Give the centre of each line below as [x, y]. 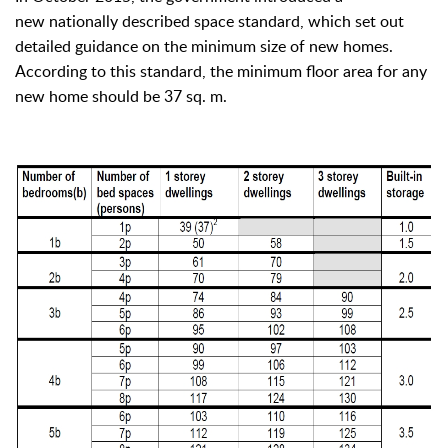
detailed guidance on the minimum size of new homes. [204, 46]
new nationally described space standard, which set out [209, 21]
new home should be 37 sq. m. [121, 96]
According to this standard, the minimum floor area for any [221, 71]
